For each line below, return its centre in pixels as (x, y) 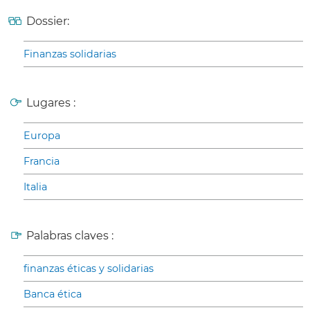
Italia (35, 186)
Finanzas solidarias (70, 54)
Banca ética (53, 294)
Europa (42, 135)
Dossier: (48, 21)
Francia (42, 161)
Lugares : (51, 102)
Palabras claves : (70, 235)
